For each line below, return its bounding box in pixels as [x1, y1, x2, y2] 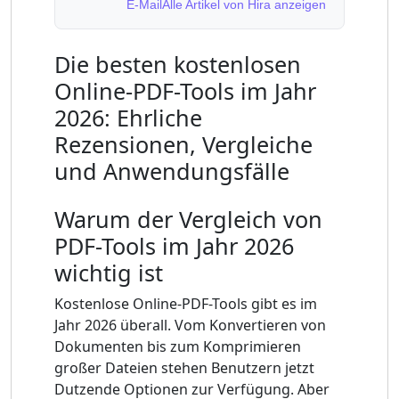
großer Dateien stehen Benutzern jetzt [54, 358, 314, 379]
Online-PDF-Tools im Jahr [54, 76, 316, 107]
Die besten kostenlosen [54, 49, 301, 80]
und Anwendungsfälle [54, 156, 289, 187]
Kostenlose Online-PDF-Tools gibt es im [54, 294, 317, 314]
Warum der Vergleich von [54, 204, 322, 235]
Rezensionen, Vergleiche [54, 129, 313, 160]
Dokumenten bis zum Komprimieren [54, 337, 301, 357]
